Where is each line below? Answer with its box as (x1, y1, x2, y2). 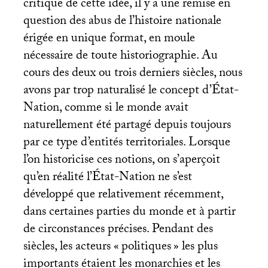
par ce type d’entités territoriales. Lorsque (23, 132, 230, 154)
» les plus (173, 236, 218, 258)
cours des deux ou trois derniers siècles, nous (23, 63, 242, 85)
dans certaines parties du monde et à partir (23, 202, 236, 224)
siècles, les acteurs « (23, 236, 119, 258)
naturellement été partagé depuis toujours (23, 115, 231, 137)
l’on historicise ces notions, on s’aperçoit (23, 150, 220, 172)
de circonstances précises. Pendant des (23, 219, 213, 241)
